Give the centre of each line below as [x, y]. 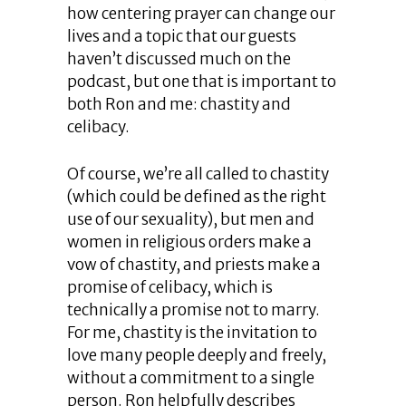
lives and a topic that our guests [182, 37]
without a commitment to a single [191, 378]
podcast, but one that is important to [202, 82]
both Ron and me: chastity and [179, 105]
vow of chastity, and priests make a [194, 265]
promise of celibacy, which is [170, 288]
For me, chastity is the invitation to [192, 333]
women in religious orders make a [189, 242]
